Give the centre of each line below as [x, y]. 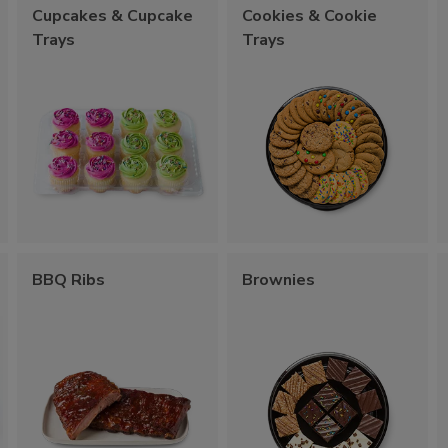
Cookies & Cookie [310, 15]
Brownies [279, 279]
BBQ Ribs [69, 279]
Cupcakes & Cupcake [113, 15]
